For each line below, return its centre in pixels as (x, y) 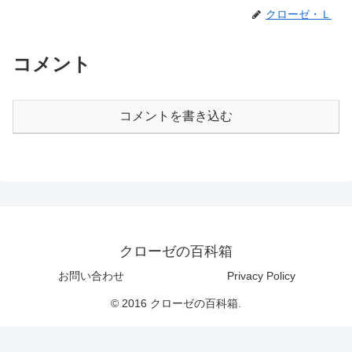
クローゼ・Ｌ (299, 15)
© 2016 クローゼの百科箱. (176, 303)
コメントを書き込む (176, 116)
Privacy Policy (261, 275)
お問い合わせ (91, 275)
